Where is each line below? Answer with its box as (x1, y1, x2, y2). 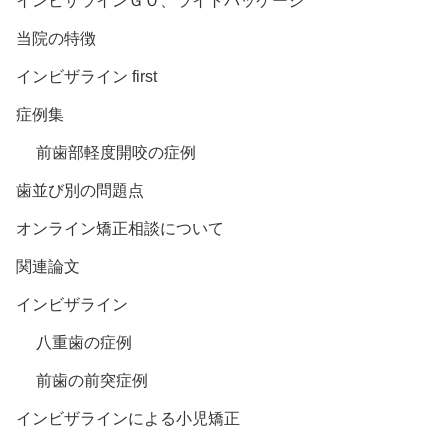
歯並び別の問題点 (16, 181, 144, 199)
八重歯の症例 (36, 333, 132, 351)
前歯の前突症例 (36, 371, 148, 389)
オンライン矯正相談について (16, 219, 224, 237)
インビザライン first (16, 67, 157, 85)
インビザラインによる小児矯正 (16, 409, 240, 427)
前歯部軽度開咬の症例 (36, 143, 196, 161)
